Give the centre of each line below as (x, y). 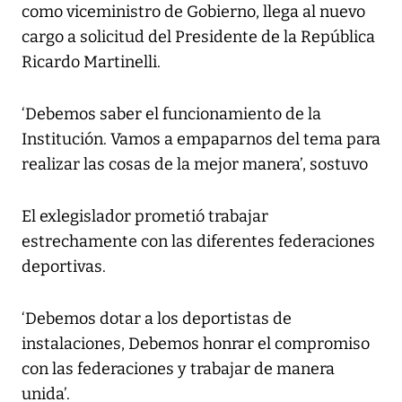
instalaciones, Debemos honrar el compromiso (196, 344)
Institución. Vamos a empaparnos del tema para (201, 140)
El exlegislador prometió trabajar (145, 217)
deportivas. (64, 267)
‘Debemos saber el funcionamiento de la (171, 114)
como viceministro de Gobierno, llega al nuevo (193, 12)
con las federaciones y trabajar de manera (178, 369)
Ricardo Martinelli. (91, 62)
